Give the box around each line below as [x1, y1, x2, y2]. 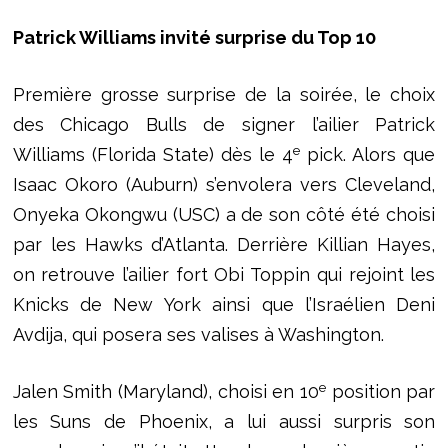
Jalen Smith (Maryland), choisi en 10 [12, 381, 319, 403]
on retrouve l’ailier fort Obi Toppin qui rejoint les [12, 264, 436, 286]
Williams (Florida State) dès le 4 [12, 144, 294, 166]
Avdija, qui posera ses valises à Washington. [12, 324, 384, 346]
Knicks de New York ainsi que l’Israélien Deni [12, 294, 436, 316]
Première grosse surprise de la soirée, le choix [12, 84, 436, 106]
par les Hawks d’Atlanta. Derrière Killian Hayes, [12, 234, 436, 256]
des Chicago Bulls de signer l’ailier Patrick [12, 114, 436, 136]
